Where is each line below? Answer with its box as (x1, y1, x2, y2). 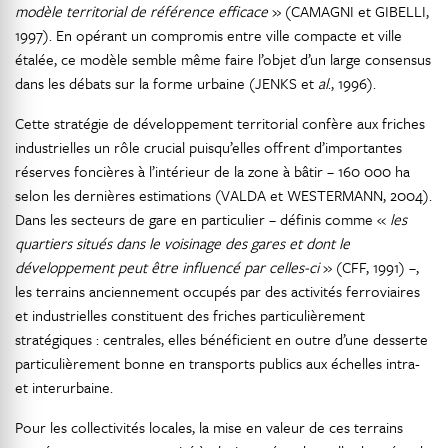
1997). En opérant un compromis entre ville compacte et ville (15, 24, 402, 46)
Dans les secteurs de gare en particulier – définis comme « (15, 208, 390, 230)
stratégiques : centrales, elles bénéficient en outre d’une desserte (15, 328, 428, 350)
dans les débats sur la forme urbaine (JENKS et (15, 72, 318, 94)
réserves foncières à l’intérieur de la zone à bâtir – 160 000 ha (15, 160, 410, 182)
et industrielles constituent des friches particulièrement (15, 304, 365, 326)
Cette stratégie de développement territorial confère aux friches (15, 112, 425, 134)
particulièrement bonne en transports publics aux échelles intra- (15, 352, 420, 374)
